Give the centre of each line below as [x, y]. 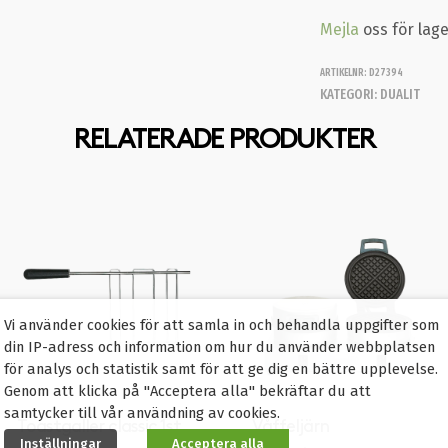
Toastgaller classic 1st [99, 426]
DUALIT [400, 94]
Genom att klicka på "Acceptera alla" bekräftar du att [187, 390]
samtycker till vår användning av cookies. [142, 412]
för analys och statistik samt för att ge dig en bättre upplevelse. [221, 368]
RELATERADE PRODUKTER [224, 141]
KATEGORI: [350, 94]
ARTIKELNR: [345, 73]
